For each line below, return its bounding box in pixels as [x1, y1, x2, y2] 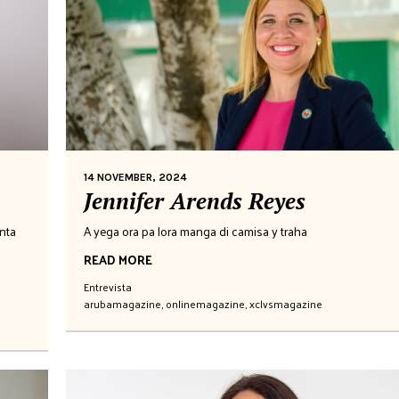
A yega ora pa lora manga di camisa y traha [84, 219, 307, 242]
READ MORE [84, 248, 152, 271]
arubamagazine [84, 293, 161, 313]
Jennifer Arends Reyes [84, 185, 305, 216]
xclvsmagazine [249, 293, 322, 313]
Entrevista [84, 276, 132, 297]
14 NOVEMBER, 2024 [84, 170, 187, 183]
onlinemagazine [166, 293, 245, 313]
